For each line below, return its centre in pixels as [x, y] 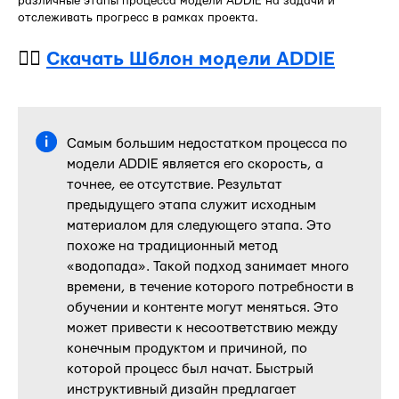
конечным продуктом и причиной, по [187, 348]
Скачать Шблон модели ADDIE [191, 59]
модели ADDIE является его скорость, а [195, 164]
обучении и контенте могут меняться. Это [203, 307]
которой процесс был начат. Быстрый [190, 369]
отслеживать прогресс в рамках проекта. [138, 17]
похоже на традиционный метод [172, 246]
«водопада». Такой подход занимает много [208, 266]
